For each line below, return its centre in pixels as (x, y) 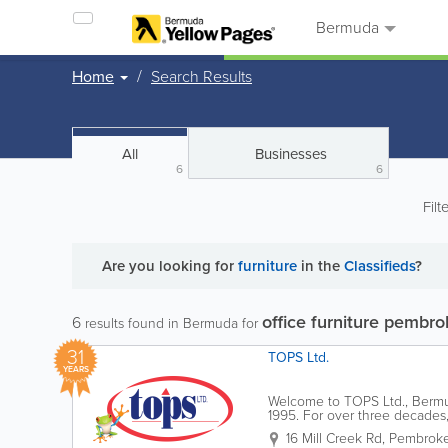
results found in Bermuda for (171, 323)
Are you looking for (170, 266)
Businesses (290, 154)
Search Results (201, 76)
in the (320, 266)
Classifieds (379, 266)
